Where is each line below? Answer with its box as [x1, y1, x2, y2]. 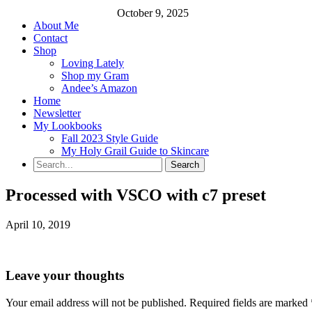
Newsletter [33, 107, 81, 120]
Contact [33, 32, 68, 45]
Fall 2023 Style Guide [61, 132, 158, 145]
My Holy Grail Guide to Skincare [61, 145, 209, 157]
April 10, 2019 [6, 219, 70, 231]
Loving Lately [61, 57, 124, 70]
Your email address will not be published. [6, 296, 187, 309]
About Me [33, 19, 79, 32]
